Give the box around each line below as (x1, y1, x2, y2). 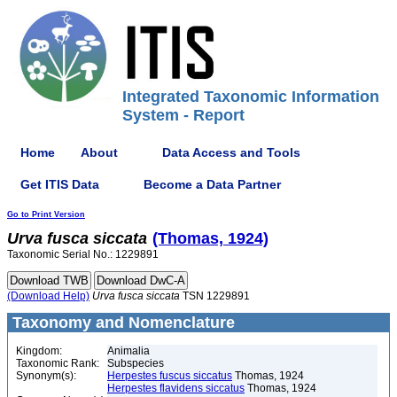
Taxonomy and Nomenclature (8, 314, 235, 331)
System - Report (122, 106, 245, 124)
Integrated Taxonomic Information (122, 88, 379, 105)
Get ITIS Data (20, 176, 99, 191)
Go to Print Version (7, 210, 85, 219)
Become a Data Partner (144, 176, 281, 191)
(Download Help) (7, 290, 90, 302)
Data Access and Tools (162, 144, 300, 160)
